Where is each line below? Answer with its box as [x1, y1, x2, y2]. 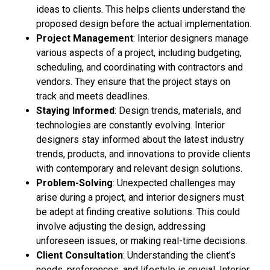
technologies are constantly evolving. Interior [36, 119, 225, 131]
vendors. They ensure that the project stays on [36, 76, 230, 87]
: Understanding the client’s [123, 250, 236, 261]
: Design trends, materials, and [115, 105, 241, 116]
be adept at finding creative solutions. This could [36, 206, 240, 218]
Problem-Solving [36, 177, 113, 189]
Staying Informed [36, 105, 115, 116]
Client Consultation [36, 250, 123, 261]
